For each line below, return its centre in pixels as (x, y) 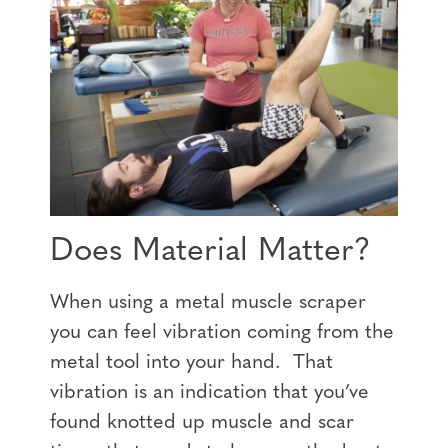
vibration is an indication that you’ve (209, 392)
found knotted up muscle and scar (202, 422)
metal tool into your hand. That (191, 362)
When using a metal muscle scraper (208, 302)
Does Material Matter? (210, 251)
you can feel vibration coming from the (222, 332)
